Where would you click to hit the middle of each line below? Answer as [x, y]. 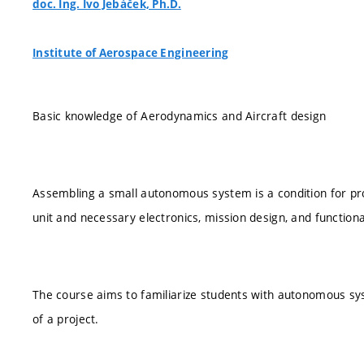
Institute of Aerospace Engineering [131, 53]
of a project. [66, 318]
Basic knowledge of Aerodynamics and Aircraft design [180, 115]
